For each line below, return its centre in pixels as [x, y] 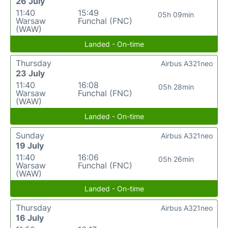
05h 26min [176, 159]
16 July [30, 218]
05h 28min [176, 87]
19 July [30, 146]
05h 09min [176, 15]
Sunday [30, 135]
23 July [30, 73]
